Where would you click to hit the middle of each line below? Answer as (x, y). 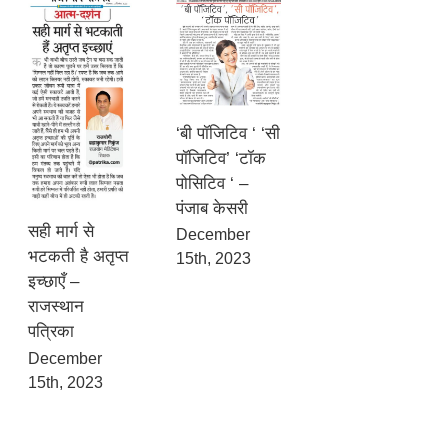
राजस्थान (55, 307)
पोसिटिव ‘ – (212, 183)
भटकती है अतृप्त (78, 257)
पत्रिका (50, 332)
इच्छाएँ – (53, 282)
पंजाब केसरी (212, 208)
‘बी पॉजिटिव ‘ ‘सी (228, 133)
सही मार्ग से (60, 232)
